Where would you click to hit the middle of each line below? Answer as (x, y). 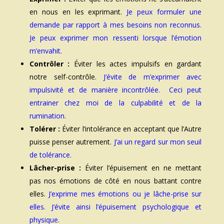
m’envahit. (45, 51)
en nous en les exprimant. (76, 12)
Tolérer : (45, 129)
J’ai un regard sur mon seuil (157, 142)
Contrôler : (49, 64)
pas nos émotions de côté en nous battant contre (115, 181)
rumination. (47, 116)
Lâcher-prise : (55, 168)
